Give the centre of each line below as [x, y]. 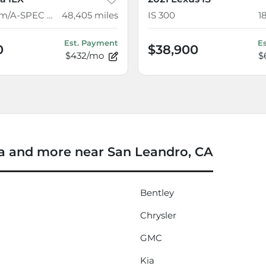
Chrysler [158, 216]
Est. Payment [91, 43]
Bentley [157, 193]
